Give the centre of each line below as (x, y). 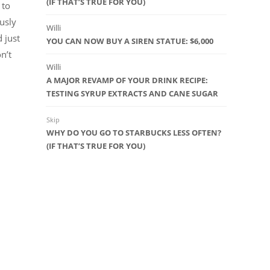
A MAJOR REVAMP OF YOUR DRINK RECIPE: (127, 80)
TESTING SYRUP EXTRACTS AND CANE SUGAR (132, 94)
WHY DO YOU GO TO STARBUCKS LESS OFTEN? (134, 133)
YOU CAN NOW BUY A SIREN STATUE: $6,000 (130, 41)
